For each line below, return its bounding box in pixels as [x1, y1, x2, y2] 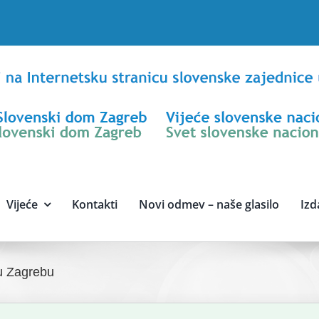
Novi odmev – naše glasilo [138, 197, 279, 212]
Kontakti [71, 197, 117, 212]
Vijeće [6, 197, 38, 212]
